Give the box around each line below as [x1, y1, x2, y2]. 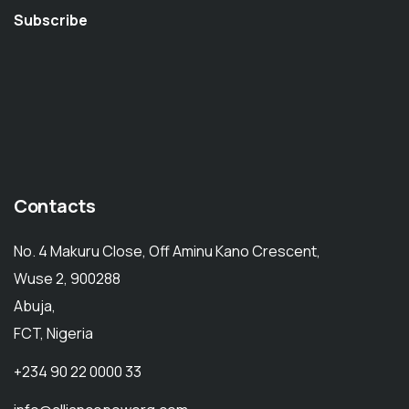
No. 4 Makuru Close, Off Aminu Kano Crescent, [14, 241, 320, 262]
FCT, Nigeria [14, 323, 93, 344]
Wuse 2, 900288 [14, 268, 121, 289]
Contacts [14, 194, 96, 219]
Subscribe [14, 10, 88, 31]
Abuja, [14, 296, 56, 317]
